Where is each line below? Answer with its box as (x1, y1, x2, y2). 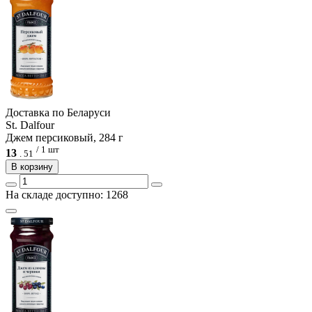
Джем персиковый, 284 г (6, 131, 123, 143)
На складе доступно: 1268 (6, 189, 128, 201)
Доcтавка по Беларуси (6, 106, 111, 118)
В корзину (11, 162, 53, 173)
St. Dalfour (6, 118, 54, 131)
